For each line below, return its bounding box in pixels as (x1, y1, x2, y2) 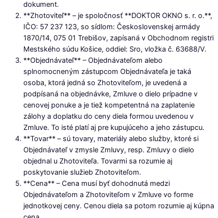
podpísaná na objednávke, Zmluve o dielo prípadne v (23, 89, 198, 98)
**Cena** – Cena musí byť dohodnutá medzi (23, 179, 170, 188)
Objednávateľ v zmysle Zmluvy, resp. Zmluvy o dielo (23, 145, 194, 154)
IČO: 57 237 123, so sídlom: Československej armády (23, 22, 200, 31)
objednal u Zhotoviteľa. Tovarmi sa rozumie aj (23, 156, 172, 165)
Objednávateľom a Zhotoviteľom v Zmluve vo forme (23, 190, 193, 199)
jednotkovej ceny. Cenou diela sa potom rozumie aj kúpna (23, 201, 214, 210)
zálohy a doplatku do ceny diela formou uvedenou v (23, 111, 194, 121)
